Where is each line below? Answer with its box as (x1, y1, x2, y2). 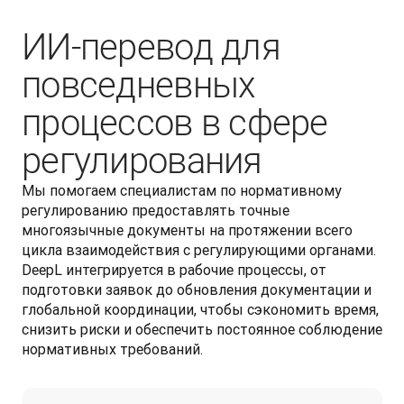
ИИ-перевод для (22, 26, 280, 69)
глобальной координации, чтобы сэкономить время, (22, 300, 379, 318)
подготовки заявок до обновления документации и (22, 280, 372, 298)
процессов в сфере (22, 102, 328, 144)
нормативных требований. (22, 340, 207, 358)
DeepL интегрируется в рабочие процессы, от (22, 261, 326, 279)
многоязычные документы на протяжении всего (22, 221, 353, 239)
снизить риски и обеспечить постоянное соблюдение (22, 320, 382, 338)
